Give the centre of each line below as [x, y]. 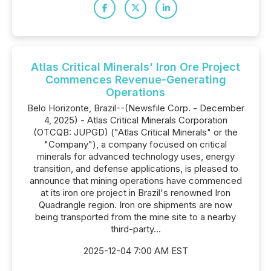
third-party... [135, 229]
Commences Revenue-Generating [135, 80]
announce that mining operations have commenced [135, 181]
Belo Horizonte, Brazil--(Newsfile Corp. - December [135, 108]
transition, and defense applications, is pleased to [135, 168]
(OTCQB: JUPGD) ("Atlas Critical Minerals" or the [135, 132]
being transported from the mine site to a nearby [135, 217]
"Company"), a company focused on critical [135, 144]
